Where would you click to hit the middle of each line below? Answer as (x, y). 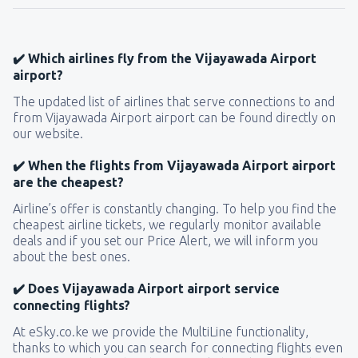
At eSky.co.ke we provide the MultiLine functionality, (161, 332)
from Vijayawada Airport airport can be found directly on (174, 117)
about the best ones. (72, 257)
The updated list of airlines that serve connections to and (174, 101)
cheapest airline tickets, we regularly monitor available (167, 225)
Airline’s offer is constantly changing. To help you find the (175, 209)
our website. (48, 133)
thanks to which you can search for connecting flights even (178, 348)
